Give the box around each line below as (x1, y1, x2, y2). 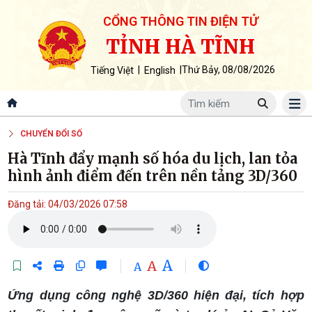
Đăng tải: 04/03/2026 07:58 (8, 198, 128, 210)
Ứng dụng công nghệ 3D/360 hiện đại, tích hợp (8, 288, 304, 303)
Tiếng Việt (90, 65, 134, 76)
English (143, 65, 175, 76)
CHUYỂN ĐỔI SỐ (20, 128, 83, 139)
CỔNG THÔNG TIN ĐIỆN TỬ (102, 14, 258, 29)
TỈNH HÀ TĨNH (106, 33, 255, 59)
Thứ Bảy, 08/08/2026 (181, 64, 275, 75)
